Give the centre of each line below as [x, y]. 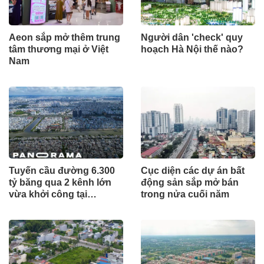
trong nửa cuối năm [185, 194]
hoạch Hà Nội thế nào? [192, 49]
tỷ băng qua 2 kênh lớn [60, 182]
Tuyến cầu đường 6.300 [62, 170]
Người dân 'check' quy [192, 38]
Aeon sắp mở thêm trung [65, 38]
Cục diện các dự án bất [193, 170]
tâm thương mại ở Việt [59, 49]
